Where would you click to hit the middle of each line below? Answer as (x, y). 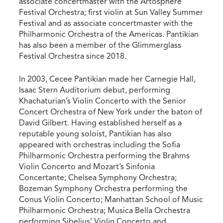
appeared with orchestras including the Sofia (100, 145)
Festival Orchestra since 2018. (74, 56)
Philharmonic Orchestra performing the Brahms (105, 156)
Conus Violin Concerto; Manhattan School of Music (111, 199)
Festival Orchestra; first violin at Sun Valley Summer (111, 12)
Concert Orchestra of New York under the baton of (111, 112)
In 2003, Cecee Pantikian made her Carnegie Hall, (108, 79)
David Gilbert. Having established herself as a (101, 123)
